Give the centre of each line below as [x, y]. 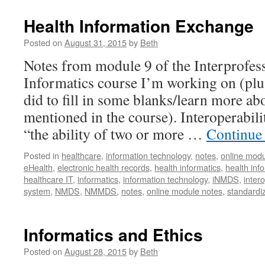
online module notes [185, 191]
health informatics [188, 167]
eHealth [38, 167]
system [37, 191]
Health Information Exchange [139, 26]
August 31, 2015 [96, 42]
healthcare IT [48, 179]
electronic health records [104, 167]
